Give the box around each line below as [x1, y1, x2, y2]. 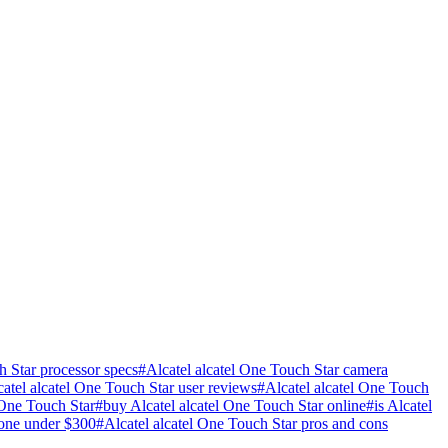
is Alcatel [374, 396, 432, 414]
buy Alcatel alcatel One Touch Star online [103, 396, 366, 414]
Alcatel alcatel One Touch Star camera [146, 360, 388, 378]
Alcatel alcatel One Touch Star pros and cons [104, 414, 388, 432]
